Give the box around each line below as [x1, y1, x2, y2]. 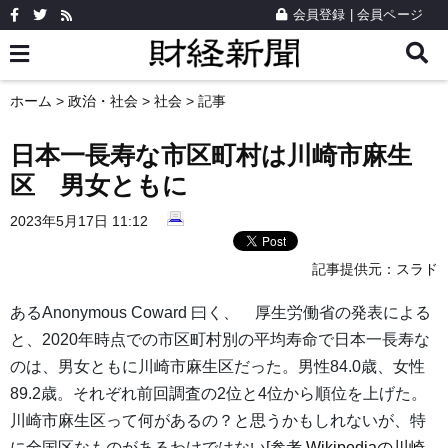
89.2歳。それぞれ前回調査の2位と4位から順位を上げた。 [10, 385, 427, 403]
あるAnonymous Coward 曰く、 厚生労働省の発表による [10, 304, 431, 322]
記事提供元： [312, 261, 396, 278]
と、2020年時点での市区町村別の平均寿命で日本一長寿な [10, 331, 430, 349]
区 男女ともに [10, 171, 188, 200]
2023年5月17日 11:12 [10, 213, 148, 229]
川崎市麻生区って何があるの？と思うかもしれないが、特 [10, 412, 426, 430]
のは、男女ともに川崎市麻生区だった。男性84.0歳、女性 [10, 358, 425, 376]
